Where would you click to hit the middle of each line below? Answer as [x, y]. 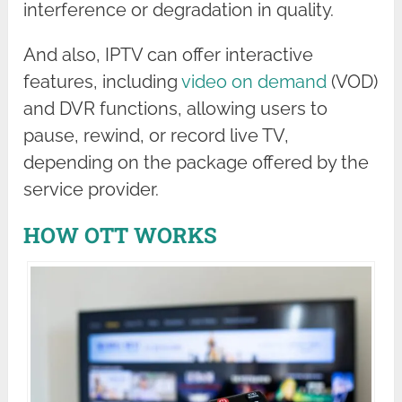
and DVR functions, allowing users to [176, 108]
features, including [103, 81]
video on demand [254, 81]
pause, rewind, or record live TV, [157, 135]
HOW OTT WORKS [121, 235]
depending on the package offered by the [197, 162]
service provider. [92, 189]
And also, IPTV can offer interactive [169, 54]
